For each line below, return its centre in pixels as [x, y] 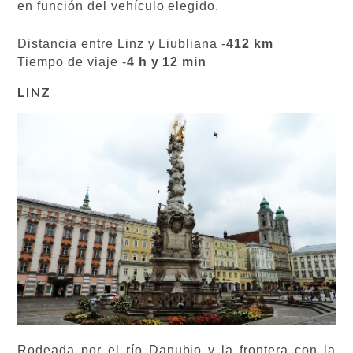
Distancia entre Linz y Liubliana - [122, 44]
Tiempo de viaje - [72, 62]
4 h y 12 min [167, 62]
